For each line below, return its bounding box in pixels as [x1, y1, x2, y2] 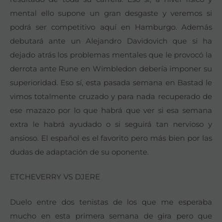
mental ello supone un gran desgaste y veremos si [10, 8, 212, 18]
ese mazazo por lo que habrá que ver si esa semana [10, 105, 212, 115]
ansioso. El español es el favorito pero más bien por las [10, 133, 212, 143]
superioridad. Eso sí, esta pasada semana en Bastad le [10, 77, 212, 87]
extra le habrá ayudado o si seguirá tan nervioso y [10, 119, 212, 129]
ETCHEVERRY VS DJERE [10, 172, 100, 182]
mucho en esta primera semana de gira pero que [10, 211, 212, 221]
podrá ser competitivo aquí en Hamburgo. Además [10, 22, 212, 32]
